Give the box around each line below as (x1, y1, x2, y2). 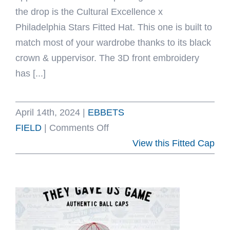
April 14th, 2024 (15, 107, 80, 118)
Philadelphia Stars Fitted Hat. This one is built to (15, 22, 212, 32)
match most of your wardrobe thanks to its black (15, 37, 211, 48)
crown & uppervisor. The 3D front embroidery (15, 53, 199, 63)
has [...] (15, 68, 46, 79)
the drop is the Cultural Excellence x (15, 7, 163, 17)
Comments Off (49, 123, 109, 133)
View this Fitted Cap (132, 138, 215, 148)
